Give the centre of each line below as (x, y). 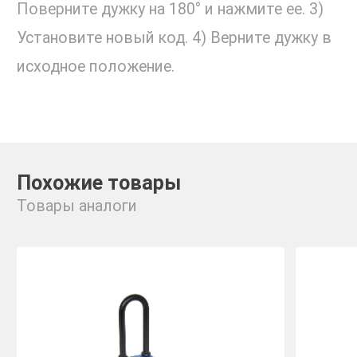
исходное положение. (96, 67)
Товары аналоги (77, 206)
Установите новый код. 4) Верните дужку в (174, 38)
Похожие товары (99, 183)
